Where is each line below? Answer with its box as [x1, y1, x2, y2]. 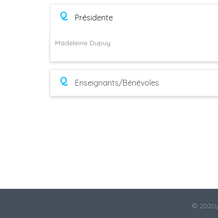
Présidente [75, 13, 113, 23]
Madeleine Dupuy [55, 38, 110, 48]
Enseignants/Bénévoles [75, 78, 159, 88]
